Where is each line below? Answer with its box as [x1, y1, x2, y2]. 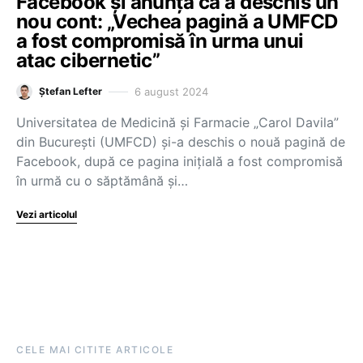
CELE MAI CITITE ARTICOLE [16, 344, 173, 356]
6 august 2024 [135, 84, 208, 98]
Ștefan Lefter [39, 85, 102, 97]
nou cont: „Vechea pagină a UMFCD [16, 10, 338, 33]
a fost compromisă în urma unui [16, 29, 304, 53]
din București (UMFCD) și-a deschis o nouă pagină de [16, 134, 345, 150]
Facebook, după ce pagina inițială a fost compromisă [16, 153, 343, 169]
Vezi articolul [16, 208, 77, 220]
